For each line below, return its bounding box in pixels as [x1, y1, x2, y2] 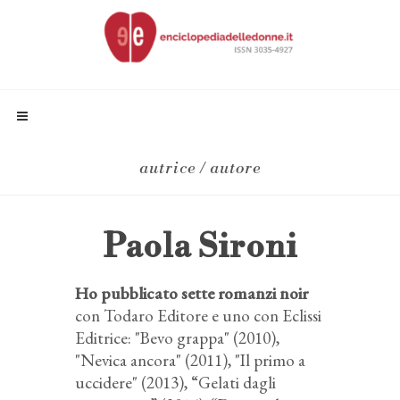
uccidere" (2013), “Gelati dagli [75, 371, 276, 394]
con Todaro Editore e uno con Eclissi [75, 304, 321, 327]
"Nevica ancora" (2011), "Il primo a [75, 349, 305, 371]
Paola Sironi [103, 228, 297, 268]
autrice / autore [139, 158, 261, 179]
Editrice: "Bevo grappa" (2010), [75, 327, 279, 349]
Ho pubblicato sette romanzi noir [75, 282, 308, 304]
